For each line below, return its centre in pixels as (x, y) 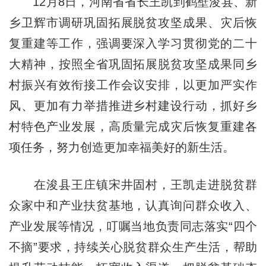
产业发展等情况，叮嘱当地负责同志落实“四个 (133, 226)
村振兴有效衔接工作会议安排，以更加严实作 (133, 85)
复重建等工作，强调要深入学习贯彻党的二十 (133, 43)
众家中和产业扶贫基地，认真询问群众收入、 (133, 205)
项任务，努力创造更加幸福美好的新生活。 (121, 147)
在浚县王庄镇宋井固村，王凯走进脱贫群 (133, 184)
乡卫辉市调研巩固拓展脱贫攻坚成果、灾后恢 (133, 22)
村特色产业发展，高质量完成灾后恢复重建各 (133, 126)
